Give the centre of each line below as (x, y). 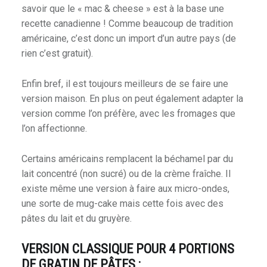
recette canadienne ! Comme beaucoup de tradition (127, 24)
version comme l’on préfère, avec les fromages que (128, 114)
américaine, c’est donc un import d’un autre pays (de (128, 39)
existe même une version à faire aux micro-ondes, (125, 189)
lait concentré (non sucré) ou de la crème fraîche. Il (126, 174)
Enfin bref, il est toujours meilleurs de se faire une (125, 84)
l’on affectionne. (54, 129)
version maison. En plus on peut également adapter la (132, 99)
